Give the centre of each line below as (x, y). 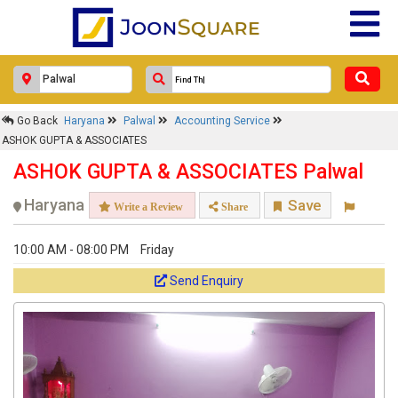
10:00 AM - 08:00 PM (71, 250)
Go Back (36, 121)
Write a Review (147, 207)
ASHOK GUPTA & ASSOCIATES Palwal (188, 172)
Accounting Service (223, 121)
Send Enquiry (207, 281)
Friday (157, 250)
